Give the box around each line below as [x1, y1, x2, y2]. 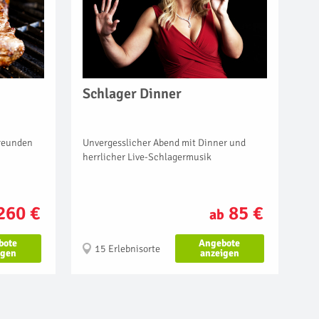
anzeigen [199, 246, 239, 259]
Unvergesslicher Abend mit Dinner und [83, 136, 246, 149]
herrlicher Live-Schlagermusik [83, 150, 211, 163]
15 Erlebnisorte [95, 242, 160, 255]
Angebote [199, 236, 241, 249]
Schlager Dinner [83, 84, 182, 103]
